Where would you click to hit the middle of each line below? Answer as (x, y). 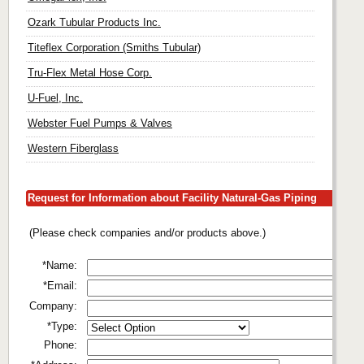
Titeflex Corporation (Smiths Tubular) (114, 48)
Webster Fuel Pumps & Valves (100, 123)
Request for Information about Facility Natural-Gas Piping (172, 198)
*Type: (62, 326)
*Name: (60, 265)
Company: (53, 306)
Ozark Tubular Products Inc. (94, 22)
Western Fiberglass (73, 148)
